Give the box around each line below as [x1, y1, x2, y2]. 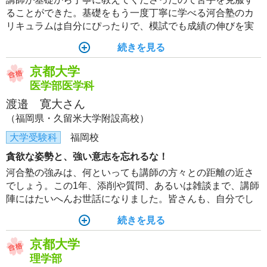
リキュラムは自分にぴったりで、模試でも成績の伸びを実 [6, 21, 254, 31]
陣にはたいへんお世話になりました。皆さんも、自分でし [6, 194, 254, 204]
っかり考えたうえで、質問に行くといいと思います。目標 [6, 207, 254, 217]
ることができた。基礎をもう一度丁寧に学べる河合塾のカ [6, 8, 254, 18]
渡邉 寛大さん [6, 98, 85, 110]
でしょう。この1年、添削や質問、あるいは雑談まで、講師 [6, 181, 259, 191]
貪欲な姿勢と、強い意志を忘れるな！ [6, 151, 168, 162]
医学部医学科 [30, 80, 94, 92]
